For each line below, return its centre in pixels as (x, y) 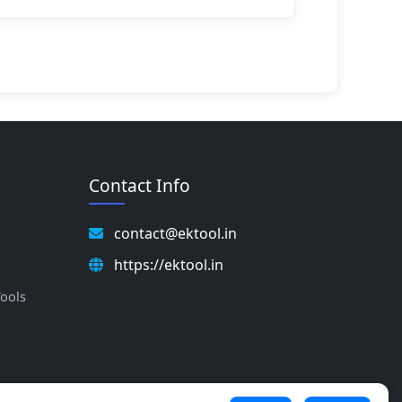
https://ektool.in (166, 264)
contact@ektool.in (173, 233)
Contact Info (139, 185)
